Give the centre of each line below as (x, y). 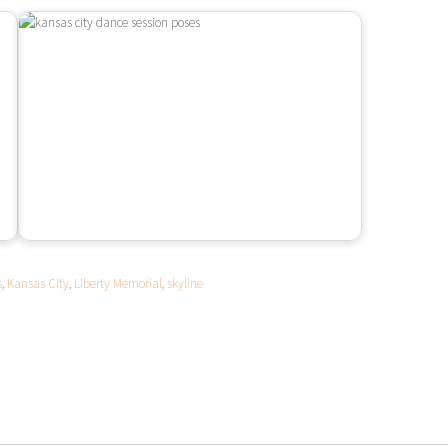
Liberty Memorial (118, 283)
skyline (185, 283)
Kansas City (38, 283)
